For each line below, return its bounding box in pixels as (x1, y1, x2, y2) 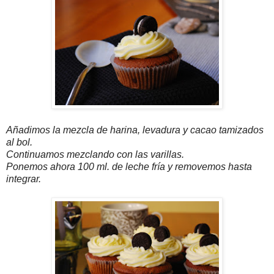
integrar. (6, 173, 41, 184)
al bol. (6, 136, 32, 147)
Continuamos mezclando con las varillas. (6, 149, 184, 160)
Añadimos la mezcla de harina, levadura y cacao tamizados (6, 124, 264, 135)
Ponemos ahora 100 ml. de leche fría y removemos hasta (6, 161, 252, 172)
